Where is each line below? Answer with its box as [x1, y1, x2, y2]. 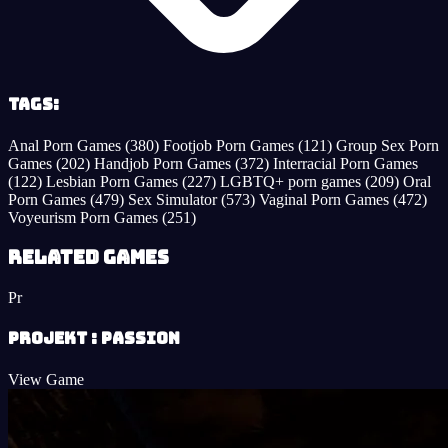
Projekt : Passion [8, 328, 180, 350]
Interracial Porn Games [273, 154, 418, 172]
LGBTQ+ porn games [220, 172, 365, 190]
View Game [8, 370, 84, 388]
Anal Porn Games [8, 136, 125, 154]
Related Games [8, 245, 169, 271]
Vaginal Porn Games [259, 190, 393, 208]
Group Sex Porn [336, 136, 439, 154]
